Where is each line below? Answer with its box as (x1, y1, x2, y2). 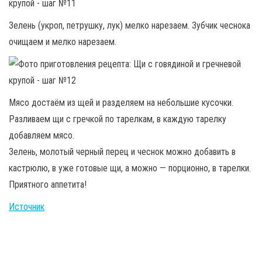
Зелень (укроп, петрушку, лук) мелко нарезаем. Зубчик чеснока (9, 19, 250, 31)
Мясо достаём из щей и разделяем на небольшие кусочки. (9, 96, 233, 108)
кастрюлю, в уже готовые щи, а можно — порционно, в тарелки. (9, 162, 251, 174)
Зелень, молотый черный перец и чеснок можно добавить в (9, 146, 236, 157)
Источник (9, 201, 44, 212)
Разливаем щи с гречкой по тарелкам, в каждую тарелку (9, 113, 226, 125)
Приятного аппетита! (9, 178, 87, 190)
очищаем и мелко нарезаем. (9, 36, 116, 47)
